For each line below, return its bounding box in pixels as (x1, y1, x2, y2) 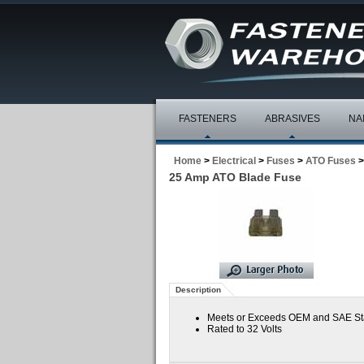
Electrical (212, 155, 256, 167)
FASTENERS (179, 113, 236, 124)
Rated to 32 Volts (207, 323, 282, 335)
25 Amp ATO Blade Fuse (169, 171, 301, 184)
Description (175, 285, 221, 294)
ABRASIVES (265, 113, 320, 124)
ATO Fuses (305, 155, 356, 167)
